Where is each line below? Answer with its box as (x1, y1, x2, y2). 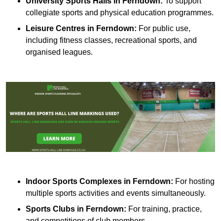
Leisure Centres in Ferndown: (26, 24, 137, 33)
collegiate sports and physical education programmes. (26, 8, 214, 17)
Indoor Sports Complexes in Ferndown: (26, 177, 173, 185)
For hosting (173, 177, 215, 185)
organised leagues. (26, 48, 93, 57)
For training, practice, (126, 204, 202, 213)
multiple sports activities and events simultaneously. (26, 188, 206, 197)
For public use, (137, 24, 190, 33)
